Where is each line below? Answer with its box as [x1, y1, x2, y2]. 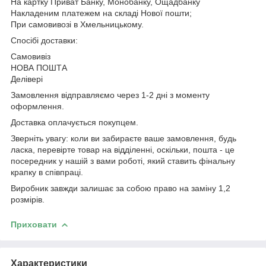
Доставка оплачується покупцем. [11, 117, 138, 127]
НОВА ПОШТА [11, 62, 67, 72]
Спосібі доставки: [11, 35, 78, 45]
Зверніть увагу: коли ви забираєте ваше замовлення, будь [11, 133, 236, 143]
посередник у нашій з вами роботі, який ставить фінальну [11, 156, 235, 166]
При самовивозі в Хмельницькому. [11, 19, 144, 29]
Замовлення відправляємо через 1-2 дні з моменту [11, 90, 210, 100]
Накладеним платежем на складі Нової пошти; [11, 8, 192, 18]
